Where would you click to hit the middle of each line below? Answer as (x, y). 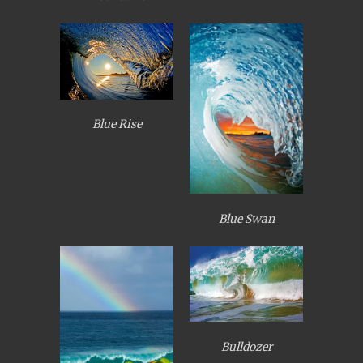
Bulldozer (246, 346)
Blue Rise (117, 124)
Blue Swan (246, 218)
